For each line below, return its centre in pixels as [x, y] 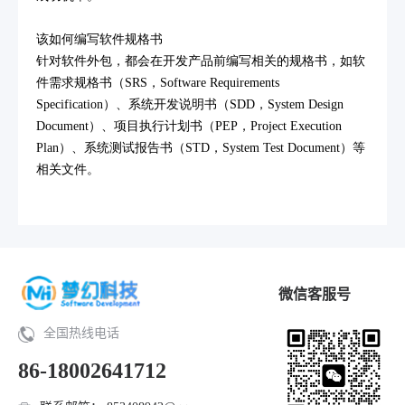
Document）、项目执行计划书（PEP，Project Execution [189, 126]
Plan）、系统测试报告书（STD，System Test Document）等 [201, 148]
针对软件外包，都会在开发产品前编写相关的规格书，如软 [201, 61]
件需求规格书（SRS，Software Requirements [158, 83]
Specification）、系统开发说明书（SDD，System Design [190, 104]
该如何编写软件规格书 [99, 39]
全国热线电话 [81, 333]
